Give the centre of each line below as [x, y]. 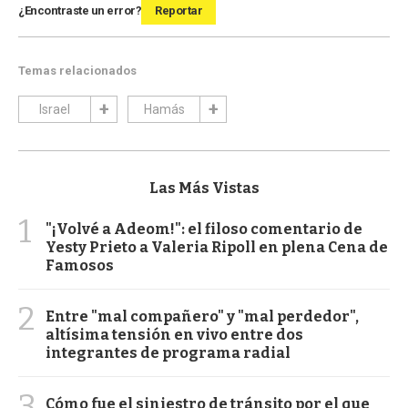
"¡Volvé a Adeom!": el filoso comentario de [204, 229]
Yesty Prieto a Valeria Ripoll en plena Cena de [217, 247]
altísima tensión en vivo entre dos [174, 334]
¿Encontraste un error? [80, 10]
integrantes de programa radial [168, 352]
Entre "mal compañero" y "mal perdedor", [202, 316]
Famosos [80, 265]
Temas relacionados [77, 70]
